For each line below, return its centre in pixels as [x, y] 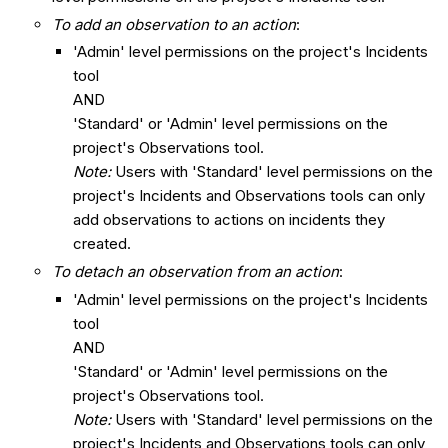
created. [102, 244]
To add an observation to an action [174, 24]
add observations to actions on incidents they [229, 220]
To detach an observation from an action [196, 272]
